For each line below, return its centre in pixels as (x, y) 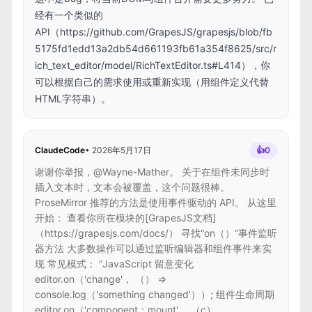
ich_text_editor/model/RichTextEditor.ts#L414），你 (153, 65)
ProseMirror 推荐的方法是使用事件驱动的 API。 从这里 (156, 202)
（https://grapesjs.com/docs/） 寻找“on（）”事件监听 (156, 233)
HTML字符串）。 (73, 99)
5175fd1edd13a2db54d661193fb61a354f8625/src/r (156, 48)
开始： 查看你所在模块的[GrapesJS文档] (125, 218)
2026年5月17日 (122, 150)
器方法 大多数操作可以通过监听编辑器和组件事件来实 (153, 248)
